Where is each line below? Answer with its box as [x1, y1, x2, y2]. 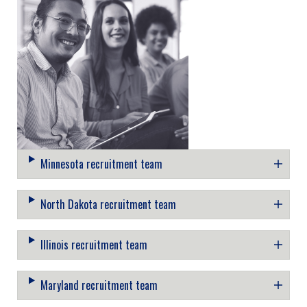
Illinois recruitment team [40, 236, 147, 253]
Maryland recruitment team [40, 276, 158, 293]
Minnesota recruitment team [40, 155, 162, 172]
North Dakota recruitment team [40, 195, 176, 212]
